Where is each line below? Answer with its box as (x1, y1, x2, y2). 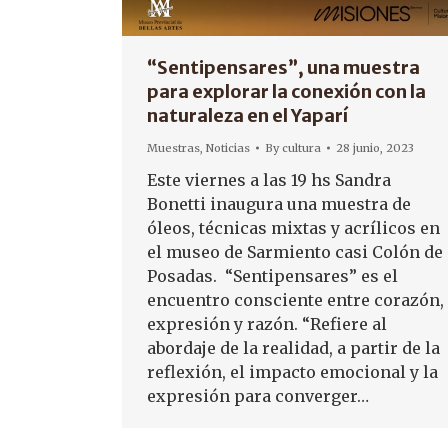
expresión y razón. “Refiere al (147, 314, 387, 334)
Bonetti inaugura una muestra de (147, 194, 411, 214)
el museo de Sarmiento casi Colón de (147, 242, 443, 262)
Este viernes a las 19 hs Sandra (147, 170, 391, 190)
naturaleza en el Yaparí (147, 104, 348, 127)
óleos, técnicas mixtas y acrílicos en (147, 218, 440, 238)
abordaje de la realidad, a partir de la (147, 338, 440, 358)
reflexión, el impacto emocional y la (147, 362, 438, 382)
